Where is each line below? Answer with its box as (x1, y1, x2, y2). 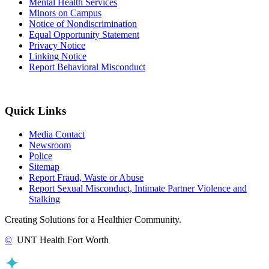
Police (29, 150, 52, 161)
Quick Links (5, 104, 66, 118)
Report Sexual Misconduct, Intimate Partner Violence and (29, 183, 247, 193)
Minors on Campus (29, 8, 101, 19)
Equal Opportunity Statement (29, 29, 139, 40)
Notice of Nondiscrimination (29, 19, 137, 29)
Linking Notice (29, 51, 86, 62)
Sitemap (29, 161, 59, 172)
